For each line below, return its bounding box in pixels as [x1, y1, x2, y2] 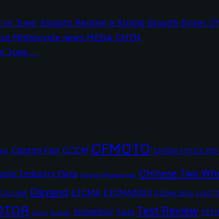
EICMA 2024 [154, 188, 194, 199]
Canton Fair [11, 143, 60, 158]
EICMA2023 [103, 186, 152, 199]
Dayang [30, 183, 68, 200]
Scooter [50, 208, 71, 218]
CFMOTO [91, 137, 151, 160]
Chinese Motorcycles [80, 170, 136, 180]
